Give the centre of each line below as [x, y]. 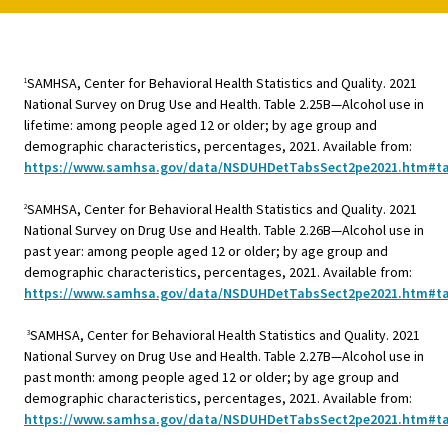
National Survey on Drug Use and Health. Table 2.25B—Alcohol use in [224, 104]
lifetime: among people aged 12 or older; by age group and [200, 125]
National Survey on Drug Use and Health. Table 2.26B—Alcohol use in [224, 230]
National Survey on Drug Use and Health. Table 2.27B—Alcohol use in [224, 356]
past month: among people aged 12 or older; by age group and [211, 377]
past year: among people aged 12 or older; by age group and [206, 251]
